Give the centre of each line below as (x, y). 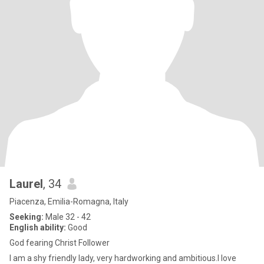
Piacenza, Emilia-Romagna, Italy (69, 202)
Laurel (26, 184)
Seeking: (27, 217)
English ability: (38, 227)
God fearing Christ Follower (60, 243)
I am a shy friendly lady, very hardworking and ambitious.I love (123, 258)
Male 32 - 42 (67, 217)
